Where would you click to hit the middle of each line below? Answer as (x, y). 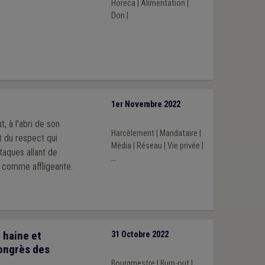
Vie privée (183, 146)
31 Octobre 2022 (140, 234)
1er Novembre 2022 (146, 104)
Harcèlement (132, 134)
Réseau (149, 146)
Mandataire (178, 134)
